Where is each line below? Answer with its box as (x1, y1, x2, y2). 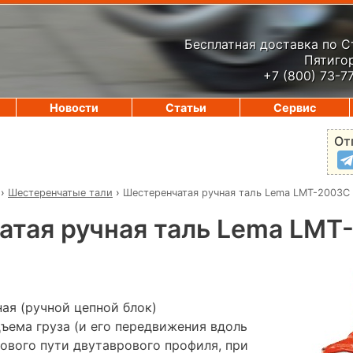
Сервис (273, 101, 316, 114)
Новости (50, 101, 98, 114)
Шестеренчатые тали (8, 186, 113, 199)
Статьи (165, 101, 206, 114)
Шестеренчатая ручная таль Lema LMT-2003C (123, 186, 350, 199)
